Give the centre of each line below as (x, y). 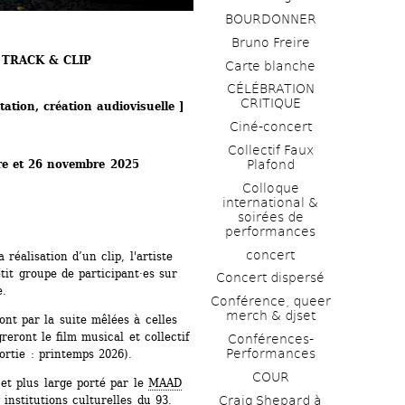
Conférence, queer (270, 301)
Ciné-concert (270, 127)
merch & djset (270, 316)
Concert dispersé (270, 278)
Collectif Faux (270, 150)
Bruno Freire (270, 42)
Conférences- (270, 339)
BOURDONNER (270, 19)
